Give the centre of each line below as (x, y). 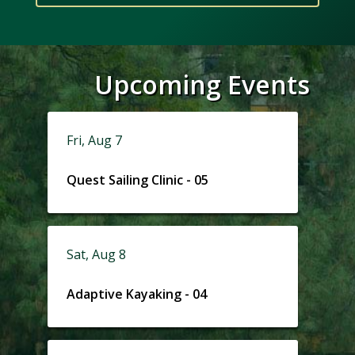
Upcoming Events (202, 85)
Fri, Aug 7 (94, 141)
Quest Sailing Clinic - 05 (137, 179)
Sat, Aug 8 (96, 255)
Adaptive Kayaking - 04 (136, 294)
